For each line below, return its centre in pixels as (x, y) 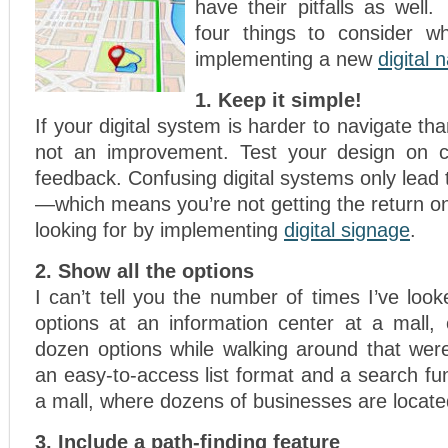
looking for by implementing (159, 230)
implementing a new (286, 59)
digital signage (347, 230)
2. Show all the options (144, 271)
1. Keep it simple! (278, 100)
